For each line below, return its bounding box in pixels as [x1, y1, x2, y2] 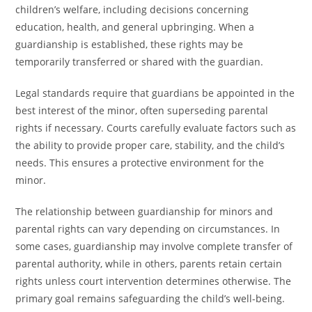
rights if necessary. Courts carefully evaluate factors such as [15, 121, 297, 134]
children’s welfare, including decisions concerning [15, 3, 249, 16]
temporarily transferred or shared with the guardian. [15, 55, 264, 68]
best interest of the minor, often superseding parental [15, 104, 269, 117]
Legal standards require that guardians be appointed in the [15, 86, 295, 100]
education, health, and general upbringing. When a [15, 20, 255, 33]
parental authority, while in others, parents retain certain [15, 257, 283, 270]
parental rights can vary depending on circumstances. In [15, 222, 281, 235]
